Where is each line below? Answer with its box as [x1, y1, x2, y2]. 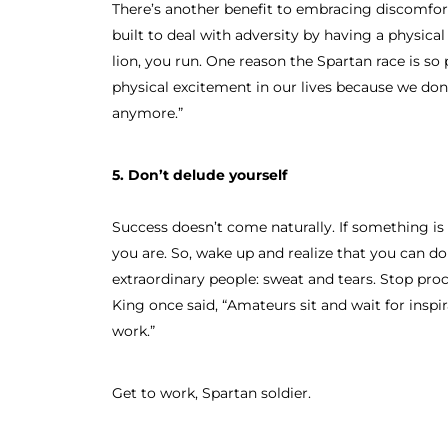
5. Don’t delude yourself [112, 165, 287, 184]
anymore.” [112, 103, 183, 122]
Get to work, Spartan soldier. [112, 383, 311, 402]
